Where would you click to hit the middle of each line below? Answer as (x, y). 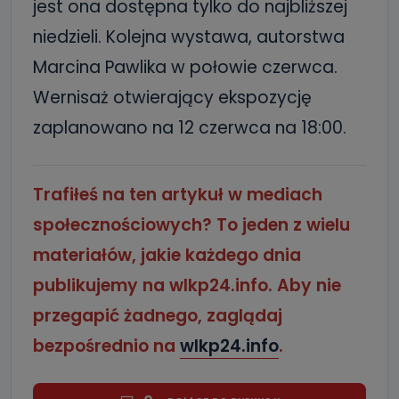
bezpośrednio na (106, 346)
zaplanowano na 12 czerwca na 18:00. (190, 127)
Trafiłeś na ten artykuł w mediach (178, 194)
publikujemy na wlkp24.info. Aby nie (187, 285)
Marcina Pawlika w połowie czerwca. (185, 67)
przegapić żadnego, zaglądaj (158, 315)
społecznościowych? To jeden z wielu (191, 224)
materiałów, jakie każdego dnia (167, 255)
